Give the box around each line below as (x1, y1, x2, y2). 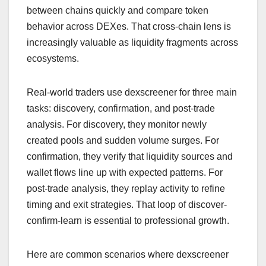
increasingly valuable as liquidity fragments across (27, 37, 238, 47)
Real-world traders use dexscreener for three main (27, 87, 237, 97)
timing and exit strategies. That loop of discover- (27, 199, 227, 210)
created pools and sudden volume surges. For (27, 135, 219, 145)
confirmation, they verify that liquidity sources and (27, 151, 233, 161)
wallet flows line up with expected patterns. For (27, 167, 223, 178)
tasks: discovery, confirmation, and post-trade (27, 103, 215, 113)
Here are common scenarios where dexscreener (27, 249, 229, 259)
